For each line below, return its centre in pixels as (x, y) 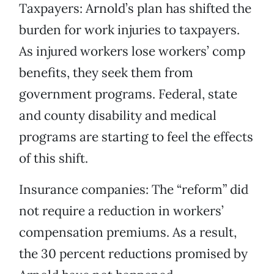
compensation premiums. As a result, (128, 232)
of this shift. (54, 158)
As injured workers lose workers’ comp (132, 51)
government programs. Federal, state (128, 94)
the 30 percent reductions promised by (133, 254)
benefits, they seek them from (106, 73)
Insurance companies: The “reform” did (134, 190)
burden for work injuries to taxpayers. (129, 30)
